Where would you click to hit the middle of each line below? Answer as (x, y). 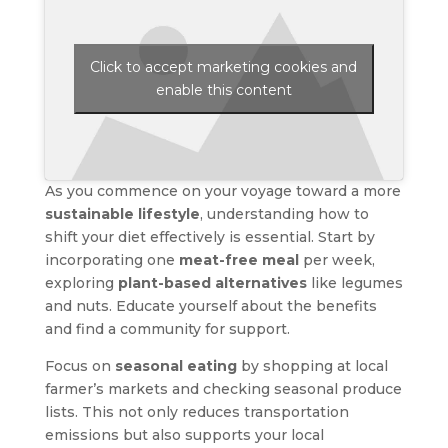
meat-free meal (238, 259)
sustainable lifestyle (122, 213)
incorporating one (111, 259)
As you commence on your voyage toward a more (222, 190)
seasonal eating (175, 365)
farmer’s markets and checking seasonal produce (223, 388)
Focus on (79, 365)
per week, (336, 259)
